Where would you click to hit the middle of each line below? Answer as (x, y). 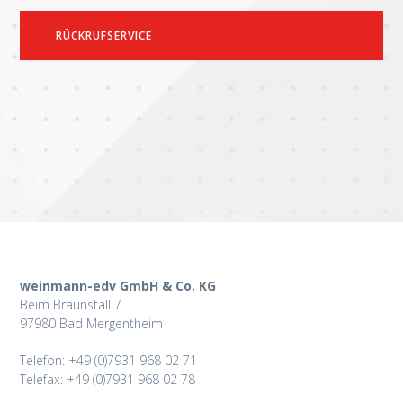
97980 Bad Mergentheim (92, 324)
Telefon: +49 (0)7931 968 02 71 (109, 361)
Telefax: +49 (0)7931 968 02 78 (108, 380)
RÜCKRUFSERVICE (104, 36)
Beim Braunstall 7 (71, 305)
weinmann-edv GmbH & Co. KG (118, 286)
